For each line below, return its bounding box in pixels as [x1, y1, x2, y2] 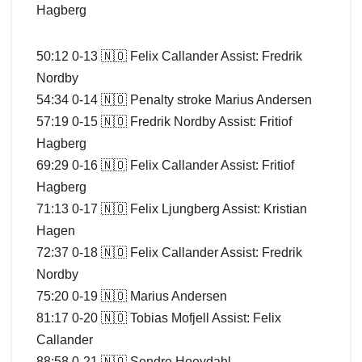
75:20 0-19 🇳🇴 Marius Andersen [36, 288, 227, 303]
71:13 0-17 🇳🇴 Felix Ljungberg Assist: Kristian [36, 201, 307, 216]
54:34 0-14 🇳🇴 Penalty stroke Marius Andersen [36, 92, 312, 107]
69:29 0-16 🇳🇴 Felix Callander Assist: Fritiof [36, 158, 294, 172]
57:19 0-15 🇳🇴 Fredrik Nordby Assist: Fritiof [36, 114, 292, 128]
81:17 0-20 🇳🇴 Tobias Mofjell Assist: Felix [36, 310, 281, 325]
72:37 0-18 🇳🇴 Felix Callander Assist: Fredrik [36, 245, 302, 259]
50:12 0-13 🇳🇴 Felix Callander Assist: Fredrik [36, 48, 302, 63]
